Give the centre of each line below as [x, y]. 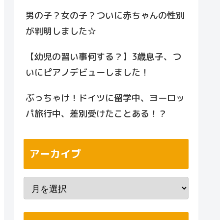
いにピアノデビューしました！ [87, 73]
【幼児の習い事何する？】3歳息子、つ [103, 57]
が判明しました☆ [61, 31]
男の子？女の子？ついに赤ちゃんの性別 [105, 16]
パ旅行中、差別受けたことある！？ [96, 114]
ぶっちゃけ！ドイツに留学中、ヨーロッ [105, 98]
